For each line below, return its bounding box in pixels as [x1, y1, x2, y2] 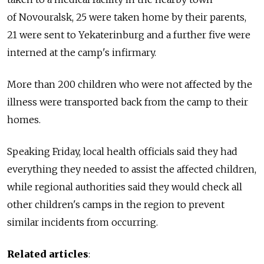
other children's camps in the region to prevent [7, 199, 225, 210]
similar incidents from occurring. [7, 216, 158, 228]
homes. [7, 114, 41, 126]
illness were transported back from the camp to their [7, 96, 248, 108]
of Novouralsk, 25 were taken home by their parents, [7, 11, 246, 23]
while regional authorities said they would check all [7, 181, 242, 193]
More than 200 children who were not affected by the [7, 78, 252, 90]
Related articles [7, 248, 88, 260]
